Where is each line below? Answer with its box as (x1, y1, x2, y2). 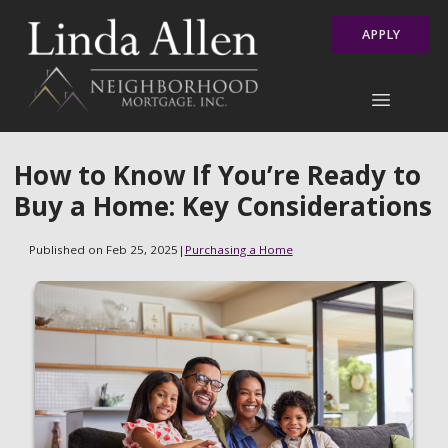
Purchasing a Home (184, 241, 293, 257)
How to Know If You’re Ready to (14, 157, 421, 193)
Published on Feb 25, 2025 (28, 241, 178, 257)
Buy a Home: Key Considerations (14, 188, 432, 224)
